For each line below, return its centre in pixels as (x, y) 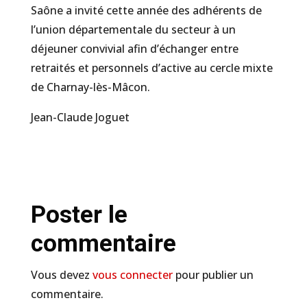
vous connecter (132, 275)
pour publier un (213, 275)
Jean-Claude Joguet (80, 118)
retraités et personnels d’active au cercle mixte (151, 68)
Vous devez (61, 275)
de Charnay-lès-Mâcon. (90, 87)
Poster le (79, 215)
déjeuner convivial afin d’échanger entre (134, 49)
